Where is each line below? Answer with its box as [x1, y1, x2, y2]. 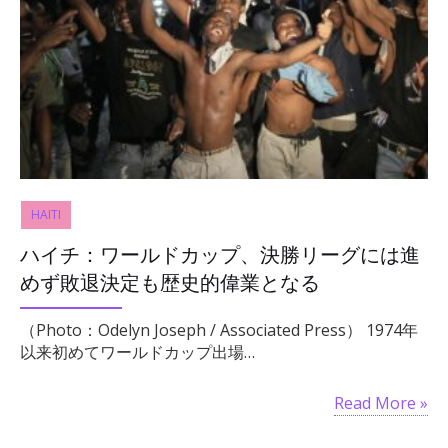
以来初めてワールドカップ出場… [20, 340, 255, 363]
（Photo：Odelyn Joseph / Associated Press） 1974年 [20, 318, 418, 341]
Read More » [334, 391, 428, 414]
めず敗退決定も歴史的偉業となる [20, 266, 320, 299]
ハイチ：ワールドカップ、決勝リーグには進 [20, 238, 420, 271]
